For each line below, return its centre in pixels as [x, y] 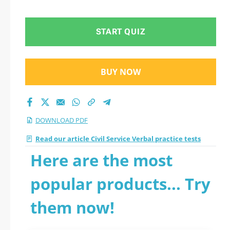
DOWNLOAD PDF [62, 120]
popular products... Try [120, 184]
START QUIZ [121, 32]
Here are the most [101, 160]
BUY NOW [121, 72]
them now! [72, 207]
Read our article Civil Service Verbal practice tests [118, 139]
